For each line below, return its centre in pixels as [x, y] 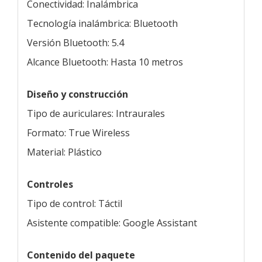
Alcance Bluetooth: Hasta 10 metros [105, 62]
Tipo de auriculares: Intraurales [96, 113]
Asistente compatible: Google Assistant [112, 223]
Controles [50, 184]
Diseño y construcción [77, 94]
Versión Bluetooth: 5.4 [75, 42]
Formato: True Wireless [78, 132]
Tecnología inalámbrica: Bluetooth [102, 23]
